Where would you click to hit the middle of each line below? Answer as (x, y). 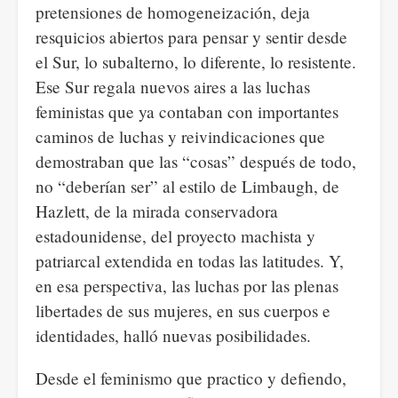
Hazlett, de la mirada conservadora (157, 211)
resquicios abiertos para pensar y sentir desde (191, 37)
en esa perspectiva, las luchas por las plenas (187, 286)
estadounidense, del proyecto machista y (175, 236)
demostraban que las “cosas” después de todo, (196, 161)
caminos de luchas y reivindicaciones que (180, 136)
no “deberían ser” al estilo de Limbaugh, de (187, 186)
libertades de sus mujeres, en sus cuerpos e (183, 310)
